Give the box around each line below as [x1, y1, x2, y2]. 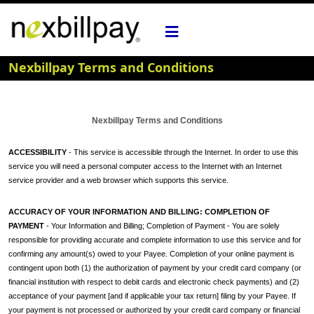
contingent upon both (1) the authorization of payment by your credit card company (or [8, 264, 301, 272]
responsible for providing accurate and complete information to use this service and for [8, 235, 301, 244]
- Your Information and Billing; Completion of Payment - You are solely [44, 221, 280, 230]
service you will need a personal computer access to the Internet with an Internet [8, 162, 282, 170]
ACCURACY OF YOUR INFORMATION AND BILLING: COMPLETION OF [8, 207, 270, 216]
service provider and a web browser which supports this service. [8, 176, 228, 184]
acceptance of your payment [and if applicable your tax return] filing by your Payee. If [8, 292, 296, 300]
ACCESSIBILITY [8, 148, 67, 156]
